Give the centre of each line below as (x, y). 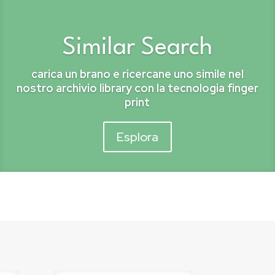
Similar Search (137, 48)
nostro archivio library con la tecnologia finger (137, 88)
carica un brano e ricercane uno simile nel (137, 74)
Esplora (137, 137)
